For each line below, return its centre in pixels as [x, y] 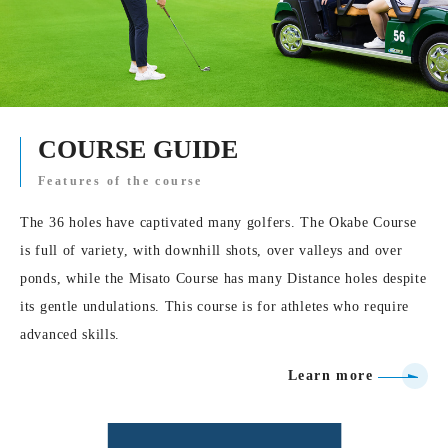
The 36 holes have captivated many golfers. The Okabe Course [218, 222]
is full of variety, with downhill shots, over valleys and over [211, 250]
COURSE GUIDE [141, 149]
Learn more [330, 375]
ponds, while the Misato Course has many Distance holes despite [223, 278]
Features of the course [120, 180]
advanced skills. [70, 334]
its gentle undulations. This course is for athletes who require [215, 306]
